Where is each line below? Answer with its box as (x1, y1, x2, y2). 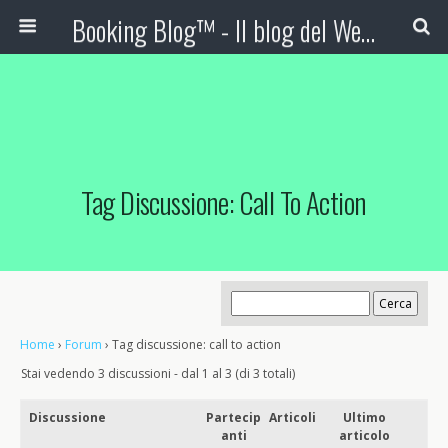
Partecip (206, 409, 262, 426)
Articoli (268, 409, 316, 426)
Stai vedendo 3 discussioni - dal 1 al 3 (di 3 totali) (21, 365, 295, 382)
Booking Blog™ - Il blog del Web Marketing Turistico (360, 10, 375, 50)
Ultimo (342, 409, 386, 426)
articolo (338, 427, 390, 444)
